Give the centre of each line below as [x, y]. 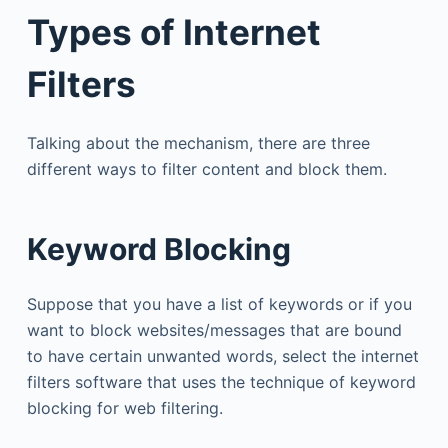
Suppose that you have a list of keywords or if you [219, 304]
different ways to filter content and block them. [206, 169]
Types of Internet [173, 31]
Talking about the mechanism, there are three [198, 143]
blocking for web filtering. [124, 408]
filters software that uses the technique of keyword [221, 382]
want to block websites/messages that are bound [214, 330]
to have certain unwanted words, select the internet [222, 356]
